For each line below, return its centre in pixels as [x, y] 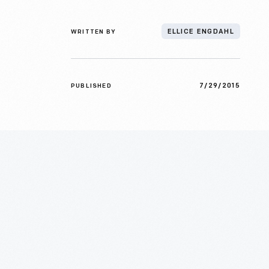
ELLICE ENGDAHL [201, 32]
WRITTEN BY [93, 32]
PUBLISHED [91, 86]
